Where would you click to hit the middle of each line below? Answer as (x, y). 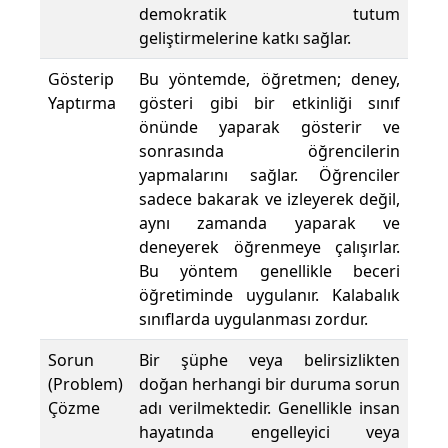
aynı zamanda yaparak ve (269, 223)
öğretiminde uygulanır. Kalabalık (269, 295)
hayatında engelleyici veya (269, 432)
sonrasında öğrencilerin (269, 151)
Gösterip (81, 79)
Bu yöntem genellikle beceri (269, 271)
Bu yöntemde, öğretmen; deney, (269, 79)
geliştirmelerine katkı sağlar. (245, 38)
